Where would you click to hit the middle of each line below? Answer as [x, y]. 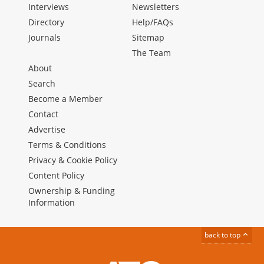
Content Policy [56, 175]
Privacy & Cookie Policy [73, 160]
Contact [43, 114]
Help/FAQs [153, 22]
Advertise [47, 129]
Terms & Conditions [67, 144]
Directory [46, 22]
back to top [223, 235]
